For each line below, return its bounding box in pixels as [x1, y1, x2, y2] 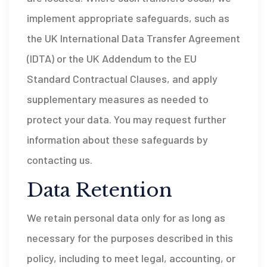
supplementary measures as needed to [27, 92, 209, 105]
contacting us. [27, 153, 92, 166]
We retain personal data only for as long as [27, 211, 225, 224]
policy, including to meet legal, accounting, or [27, 252, 235, 265]
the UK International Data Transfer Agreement [27, 32, 240, 45]
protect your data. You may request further [27, 113, 226, 126]
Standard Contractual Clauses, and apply [27, 72, 218, 85]
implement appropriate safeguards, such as [27, 11, 229, 24]
